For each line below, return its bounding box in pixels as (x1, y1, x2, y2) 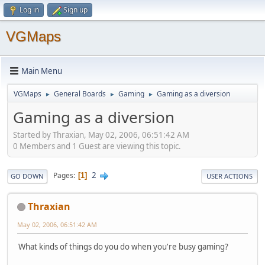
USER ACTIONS (206, 171, 253, 180)
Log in (20, 5, 39, 15)
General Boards (54, 89, 106, 99)
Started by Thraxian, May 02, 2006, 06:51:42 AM (13, 129, 189, 140)
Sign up (63, 5, 88, 15)
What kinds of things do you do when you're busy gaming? (18, 241, 228, 252)
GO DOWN (11, 171, 44, 180)
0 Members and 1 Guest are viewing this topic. (13, 140, 181, 151)
